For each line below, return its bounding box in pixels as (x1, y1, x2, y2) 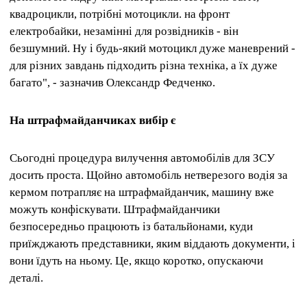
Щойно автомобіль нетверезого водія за (86, 169, 288, 182)
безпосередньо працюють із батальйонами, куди (10, 220, 253, 234)
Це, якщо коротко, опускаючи (115, 254, 263, 268)
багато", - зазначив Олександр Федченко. (10, 75, 215, 89)
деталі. (10, 271, 43, 285)
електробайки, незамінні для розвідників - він (10, 24, 238, 38)
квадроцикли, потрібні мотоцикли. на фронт (10, 7, 230, 21)
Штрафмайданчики (123, 203, 220, 217)
